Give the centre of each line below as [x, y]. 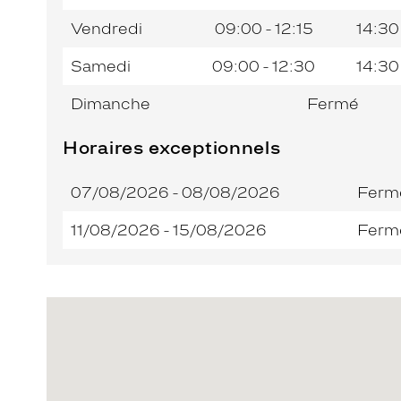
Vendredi [107, 28]
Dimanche [111, 103]
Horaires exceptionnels [172, 147]
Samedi [101, 66]
